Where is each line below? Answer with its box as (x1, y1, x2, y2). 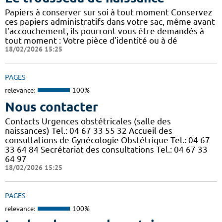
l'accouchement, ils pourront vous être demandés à (5, 26, 204, 36)
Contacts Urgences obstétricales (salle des (5, 116, 171, 126)
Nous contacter (5, 99, 98, 114)
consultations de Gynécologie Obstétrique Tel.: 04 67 (5, 135, 210, 145)
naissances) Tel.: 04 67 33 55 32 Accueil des (5, 125, 172, 135)
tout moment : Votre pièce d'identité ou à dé (5, 36, 177, 46)
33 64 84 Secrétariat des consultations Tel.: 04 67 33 (5, 144, 208, 154)
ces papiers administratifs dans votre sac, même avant (5, 17, 215, 27)
